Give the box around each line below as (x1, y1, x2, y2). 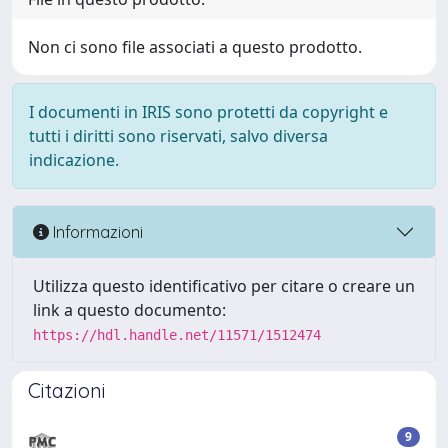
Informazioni (49, 221, 143, 242)
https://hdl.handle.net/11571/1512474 (33, 327, 321, 343)
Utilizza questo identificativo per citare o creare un (33, 275, 415, 297)
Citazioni (28, 378, 106, 403)
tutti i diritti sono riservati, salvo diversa (29, 125, 328, 147)
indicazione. (29, 149, 119, 171)
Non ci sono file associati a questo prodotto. (28, 36, 362, 58)
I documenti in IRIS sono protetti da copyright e (29, 101, 388, 123)
